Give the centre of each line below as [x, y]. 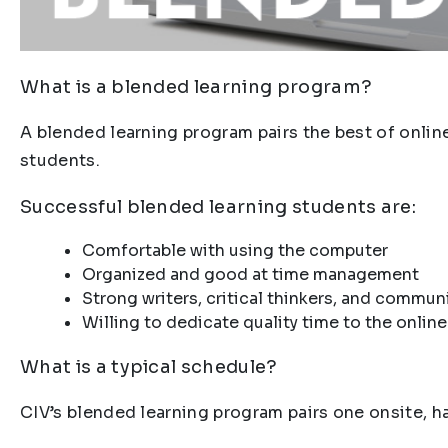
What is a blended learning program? [196, 86]
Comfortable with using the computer [235, 250]
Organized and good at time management [250, 274]
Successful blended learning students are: [218, 206]
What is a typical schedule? [149, 366]
